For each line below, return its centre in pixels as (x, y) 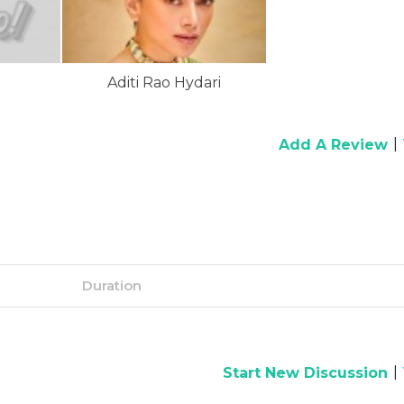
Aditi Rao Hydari (164, 83)
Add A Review (333, 145)
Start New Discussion (305, 373)
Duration (112, 285)
